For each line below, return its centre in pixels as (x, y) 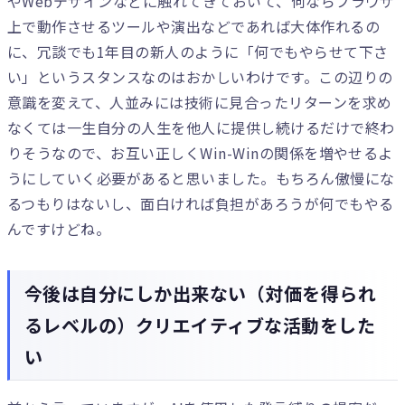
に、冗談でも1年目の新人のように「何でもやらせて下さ (198, 52)
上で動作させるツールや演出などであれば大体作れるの (193, 26)
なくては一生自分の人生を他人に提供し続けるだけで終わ (201, 127)
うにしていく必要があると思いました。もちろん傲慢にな (201, 178)
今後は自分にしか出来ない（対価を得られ (201, 293)
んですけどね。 (59, 229)
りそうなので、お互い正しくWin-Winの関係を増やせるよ (200, 153)
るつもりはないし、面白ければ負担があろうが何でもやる (201, 203)
